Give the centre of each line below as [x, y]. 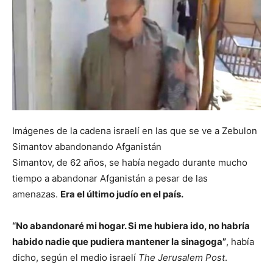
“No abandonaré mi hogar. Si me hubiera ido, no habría [131, 226]
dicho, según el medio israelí [75, 258]
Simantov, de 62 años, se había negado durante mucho [130, 163]
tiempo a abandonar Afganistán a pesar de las [110, 179]
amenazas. [36, 194]
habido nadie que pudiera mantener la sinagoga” [119, 242]
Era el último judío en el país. [122, 194]
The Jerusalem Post [182, 258]
